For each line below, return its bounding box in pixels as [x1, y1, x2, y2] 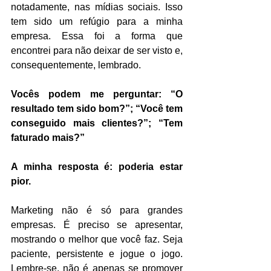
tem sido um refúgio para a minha [11, 16, 183, 27]
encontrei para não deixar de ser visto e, [11, 45, 183, 56]
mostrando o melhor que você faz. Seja [11, 233, 183, 244]
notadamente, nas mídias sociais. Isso [11, 1, 183, 12]
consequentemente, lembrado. [11, 59, 141, 70]
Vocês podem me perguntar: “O [11, 88, 183, 99]
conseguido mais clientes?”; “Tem [11, 117, 183, 128]
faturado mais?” [11, 132, 85, 143]
